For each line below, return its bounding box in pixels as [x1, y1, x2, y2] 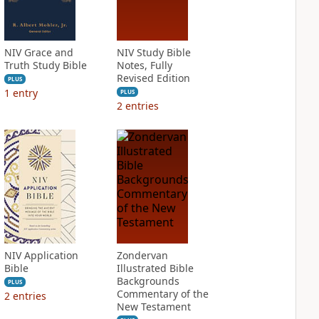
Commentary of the [116, 287, 209, 300]
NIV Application [4, 249, 78, 262]
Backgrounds [116, 274, 179, 288]
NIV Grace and [4, 46, 73, 59]
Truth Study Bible [4, 58, 87, 72]
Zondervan [116, 249, 168, 262]
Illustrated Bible [116, 261, 194, 275]
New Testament [116, 300, 191, 313]
